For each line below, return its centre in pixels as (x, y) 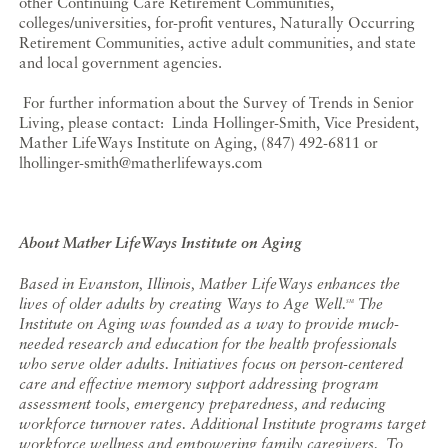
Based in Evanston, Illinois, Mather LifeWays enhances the (210, 283)
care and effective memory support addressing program (199, 383)
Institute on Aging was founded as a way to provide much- (209, 323)
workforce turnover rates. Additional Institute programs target (223, 423)
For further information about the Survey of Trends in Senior (217, 102)
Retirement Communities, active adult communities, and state (218, 42)
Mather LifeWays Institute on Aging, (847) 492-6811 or (199, 142)
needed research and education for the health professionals (208, 343)
